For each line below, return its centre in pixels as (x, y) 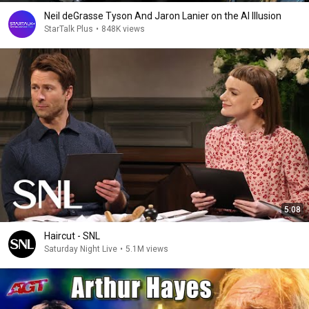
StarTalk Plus (69, 29)
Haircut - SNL (72, 236)
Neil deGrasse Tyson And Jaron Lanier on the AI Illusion (163, 16)
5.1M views (147, 249)
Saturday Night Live (81, 249)
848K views (123, 29)
